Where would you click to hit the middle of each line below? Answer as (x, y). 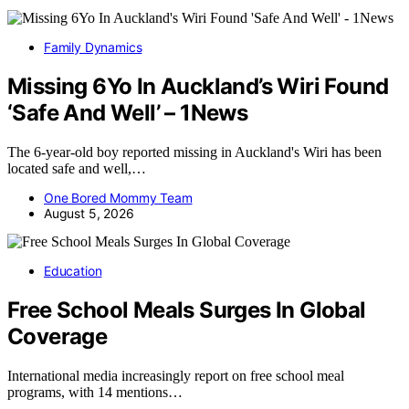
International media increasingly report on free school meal (176, 375)
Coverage (58, 336)
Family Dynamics (93, 47)
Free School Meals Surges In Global (187, 309)
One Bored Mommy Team (118, 197)
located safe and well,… (77, 168)
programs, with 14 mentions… (95, 392)
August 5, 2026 (89, 213)
